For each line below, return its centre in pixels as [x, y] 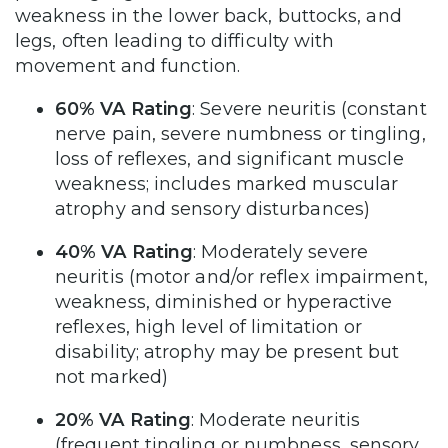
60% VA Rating [124, 109]
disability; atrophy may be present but [227, 352]
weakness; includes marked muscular [227, 184]
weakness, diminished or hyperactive [224, 302]
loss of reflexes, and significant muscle [229, 159]
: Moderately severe [280, 252]
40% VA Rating [124, 252]
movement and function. [130, 66]
